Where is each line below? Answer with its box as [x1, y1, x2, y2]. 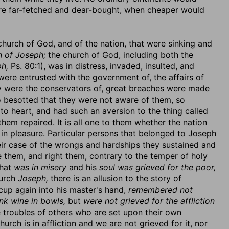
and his [66, 162, 99, 172]
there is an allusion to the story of [48, 173, 181, 184]
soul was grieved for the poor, [99, 162, 216, 172]
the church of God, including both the [45, 50, 193, 60]
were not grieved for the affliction [83, 196, 215, 206]
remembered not [128, 185, 193, 195]
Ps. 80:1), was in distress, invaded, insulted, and [8, 61, 194, 71]
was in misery [14, 162, 66, 172]
